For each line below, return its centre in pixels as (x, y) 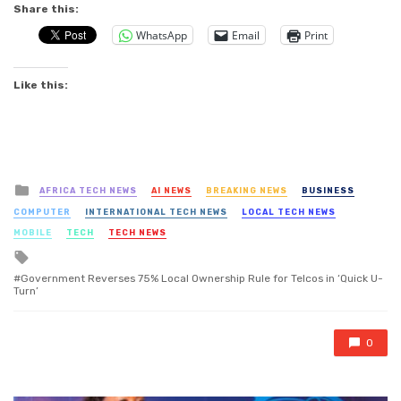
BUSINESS (328, 191)
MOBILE (33, 232)
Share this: (46, 9)
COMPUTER (42, 212)
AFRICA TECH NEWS (88, 191)
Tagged (57, 255)
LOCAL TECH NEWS (289, 212)
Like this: (41, 85)
